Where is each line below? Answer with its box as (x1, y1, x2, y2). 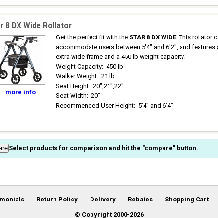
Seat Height (56, 82, 89, 90)
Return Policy (36, 196, 78, 203)
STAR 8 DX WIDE (129, 34, 176, 41)
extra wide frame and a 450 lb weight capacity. (56, 53, 185, 60)
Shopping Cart (165, 196, 209, 203)
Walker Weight (56, 73, 97, 80)
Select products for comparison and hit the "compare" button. (9, 145, 198, 152)
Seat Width (56, 92, 87, 99)
